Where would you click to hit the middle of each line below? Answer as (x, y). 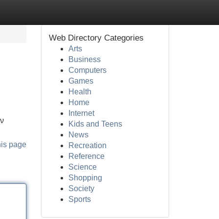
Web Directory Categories (96, 38)
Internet (81, 113)
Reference (86, 156)
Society (81, 188)
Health (80, 92)
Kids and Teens (95, 124)
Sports (79, 199)
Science (82, 167)
